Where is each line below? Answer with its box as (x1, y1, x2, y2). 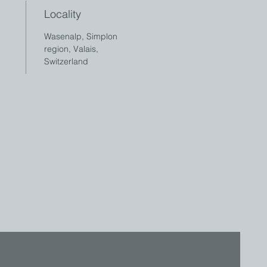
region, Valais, (44, 44, 98, 54)
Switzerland (44, 56, 88, 67)
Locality (44, 7, 81, 21)
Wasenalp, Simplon (44, 31, 117, 42)
